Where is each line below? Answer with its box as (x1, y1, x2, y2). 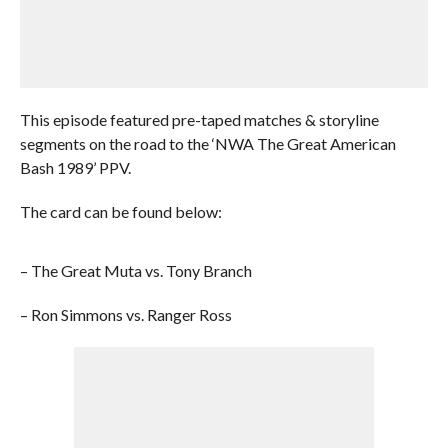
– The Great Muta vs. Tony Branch (19, 261, 252, 280)
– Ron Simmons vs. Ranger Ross (19, 305, 232, 324)
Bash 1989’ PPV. (19, 158, 131, 177)
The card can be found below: (19, 202, 222, 221)
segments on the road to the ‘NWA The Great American (19, 134, 396, 153)
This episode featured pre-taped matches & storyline (19, 110, 379, 129)
